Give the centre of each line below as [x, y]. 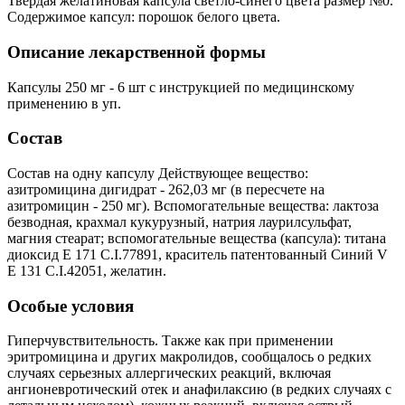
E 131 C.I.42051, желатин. [87, 270]
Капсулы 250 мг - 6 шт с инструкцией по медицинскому [181, 87]
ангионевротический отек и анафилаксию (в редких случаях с [199, 390]
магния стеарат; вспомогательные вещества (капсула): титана [197, 238]
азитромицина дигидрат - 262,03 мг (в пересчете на [166, 189]
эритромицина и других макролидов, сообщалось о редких [189, 357]
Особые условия [71, 306]
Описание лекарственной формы [137, 52]
